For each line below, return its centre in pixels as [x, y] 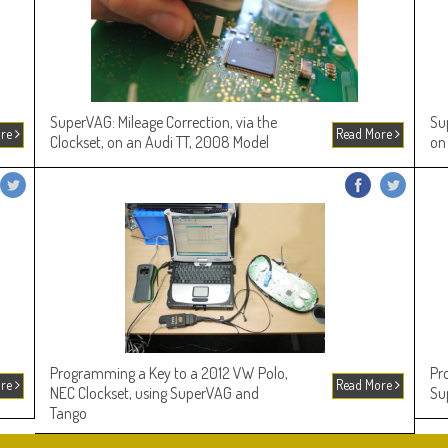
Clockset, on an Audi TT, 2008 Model [159, 142]
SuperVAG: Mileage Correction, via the [163, 122]
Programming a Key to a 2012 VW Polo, [169, 373]
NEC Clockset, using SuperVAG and [154, 393]
